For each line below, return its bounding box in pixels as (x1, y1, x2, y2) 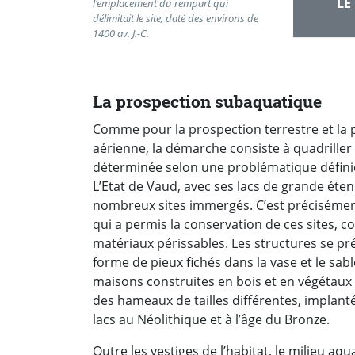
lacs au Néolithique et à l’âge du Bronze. (93, 311, 330, 329)
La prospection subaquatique (93, 90, 322, 113)
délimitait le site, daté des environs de (93, 10, 258, 25)
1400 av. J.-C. (93, 25, 149, 40)
